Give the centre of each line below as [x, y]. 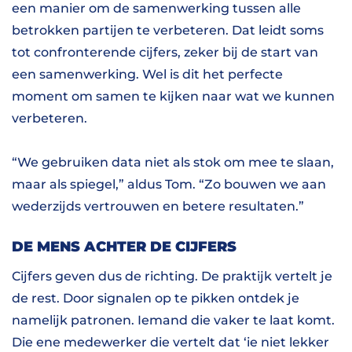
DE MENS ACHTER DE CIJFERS [124, 246]
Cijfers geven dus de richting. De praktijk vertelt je [172, 276]
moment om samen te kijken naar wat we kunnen [173, 96]
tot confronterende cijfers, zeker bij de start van [165, 52]
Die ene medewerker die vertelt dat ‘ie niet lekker [170, 342]
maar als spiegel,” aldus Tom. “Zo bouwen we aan [169, 184]
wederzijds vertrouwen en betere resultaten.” [158, 206]
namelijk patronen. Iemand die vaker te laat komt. [173, 320]
